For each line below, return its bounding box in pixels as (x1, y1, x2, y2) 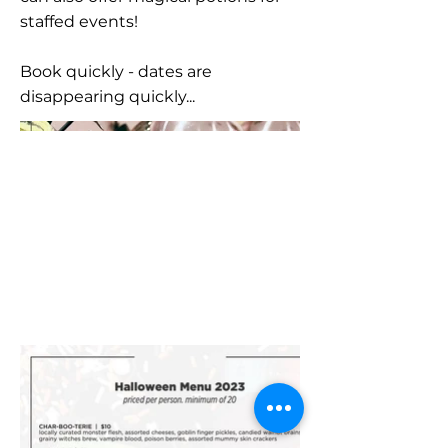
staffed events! (20, 12, 138, 31)
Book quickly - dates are (20, 62, 212, 81)
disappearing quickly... (20, 87, 195, 106)
